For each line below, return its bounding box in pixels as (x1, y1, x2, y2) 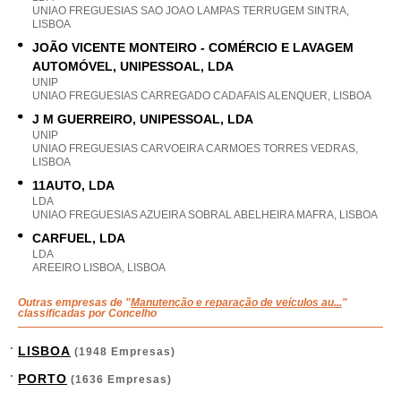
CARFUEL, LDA (32, 231, 125, 245)
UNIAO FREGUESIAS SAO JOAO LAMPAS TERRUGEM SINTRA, (32, 4, 349, 17)
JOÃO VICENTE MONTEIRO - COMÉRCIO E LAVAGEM (32, 40, 354, 55)
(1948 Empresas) (71, 346, 175, 358)
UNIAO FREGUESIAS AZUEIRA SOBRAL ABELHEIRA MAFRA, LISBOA (32, 209, 378, 221)
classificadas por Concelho (18, 307, 157, 320)
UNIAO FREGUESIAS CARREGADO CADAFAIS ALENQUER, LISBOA (32, 90, 371, 102)
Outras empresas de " (18, 296, 131, 309)
